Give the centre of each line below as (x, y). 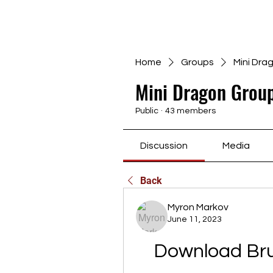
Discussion (164, 146)
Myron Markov (198, 207)
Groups (197, 62)
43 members (190, 111)
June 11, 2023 (195, 219)
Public (147, 111)
